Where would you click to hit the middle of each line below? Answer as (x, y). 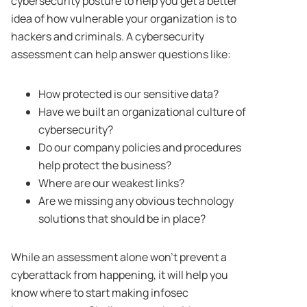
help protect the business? (105, 165)
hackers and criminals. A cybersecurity (108, 36)
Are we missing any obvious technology (136, 200)
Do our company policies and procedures (140, 147)
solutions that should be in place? (122, 218)
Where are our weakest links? (111, 183)
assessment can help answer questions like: (121, 54)
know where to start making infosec (100, 292)
